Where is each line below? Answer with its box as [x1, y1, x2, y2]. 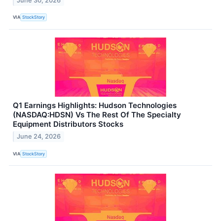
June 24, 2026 [17, 133, 61, 141]
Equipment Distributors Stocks [13, 119, 123, 129]
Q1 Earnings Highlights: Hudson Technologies [13, 100, 177, 110]
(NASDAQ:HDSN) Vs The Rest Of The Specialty [13, 110, 181, 119]
